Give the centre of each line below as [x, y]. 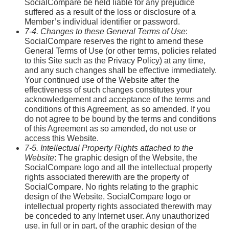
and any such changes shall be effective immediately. [121, 70]
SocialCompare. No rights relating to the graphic [111, 187]
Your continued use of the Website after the [102, 80]
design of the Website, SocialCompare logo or [108, 196]
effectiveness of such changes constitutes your [108, 89]
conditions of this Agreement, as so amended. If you [117, 109]
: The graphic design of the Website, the [126, 157]
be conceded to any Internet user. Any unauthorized [117, 216]
